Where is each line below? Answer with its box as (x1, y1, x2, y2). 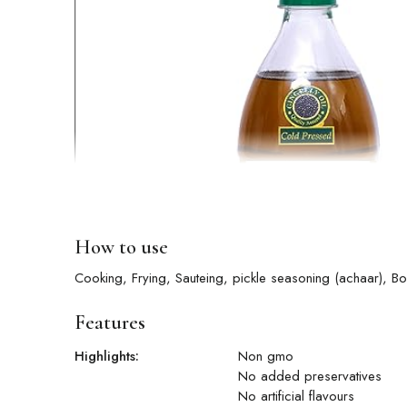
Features (74, 311, 145, 335)
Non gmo (238, 346, 293, 367)
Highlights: (74, 346, 139, 367)
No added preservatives (238, 366, 382, 387)
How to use (74, 235, 168, 260)
